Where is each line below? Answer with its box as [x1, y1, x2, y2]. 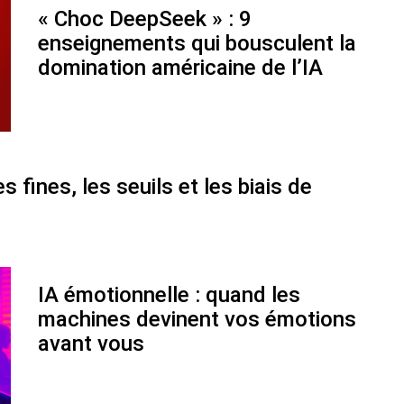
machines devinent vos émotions [38, 307, 356, 332]
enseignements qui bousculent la [38, 31, 356, 56]
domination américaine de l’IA [38, 55, 323, 80]
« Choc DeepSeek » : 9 [38, 6, 252, 32]
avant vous [38, 331, 144, 356]
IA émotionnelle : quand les [38, 282, 300, 308]
